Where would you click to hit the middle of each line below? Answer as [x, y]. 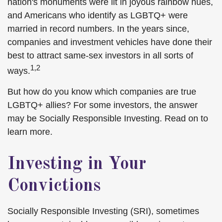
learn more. [30, 132]
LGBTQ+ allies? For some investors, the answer [103, 105]
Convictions [54, 186]
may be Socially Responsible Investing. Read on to [108, 118]
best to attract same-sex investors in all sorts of [100, 55]
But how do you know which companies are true [102, 92]
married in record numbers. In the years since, [98, 29]
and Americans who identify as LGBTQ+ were [98, 15]
